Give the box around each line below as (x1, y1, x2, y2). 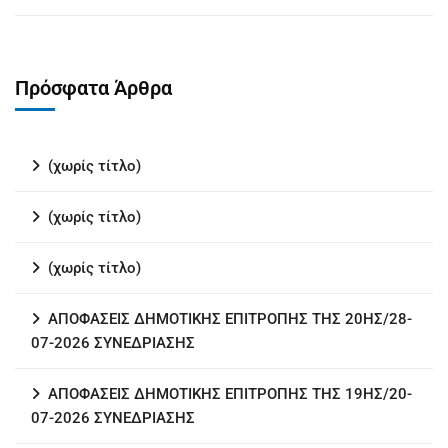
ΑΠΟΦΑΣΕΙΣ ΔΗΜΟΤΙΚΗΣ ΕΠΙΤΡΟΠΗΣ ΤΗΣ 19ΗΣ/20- (48, 385, 412, 403)
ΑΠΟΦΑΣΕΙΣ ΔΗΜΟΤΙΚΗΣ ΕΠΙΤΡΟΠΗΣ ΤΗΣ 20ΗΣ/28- (48, 310, 412, 328)
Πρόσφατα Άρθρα (15, 76, 172, 100)
